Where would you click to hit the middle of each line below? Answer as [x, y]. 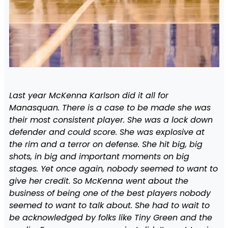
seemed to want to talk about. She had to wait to [109, 205]
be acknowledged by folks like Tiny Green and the [110, 217]
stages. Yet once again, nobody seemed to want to [113, 168]
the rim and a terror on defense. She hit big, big [106, 144]
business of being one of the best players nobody [110, 193]
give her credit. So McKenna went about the [98, 181]
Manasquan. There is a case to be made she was [110, 107]
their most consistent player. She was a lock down [111, 120]
